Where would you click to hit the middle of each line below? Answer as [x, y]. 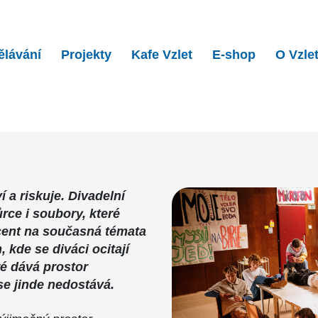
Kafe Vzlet [162, 55]
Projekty [86, 55]
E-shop [234, 55]
